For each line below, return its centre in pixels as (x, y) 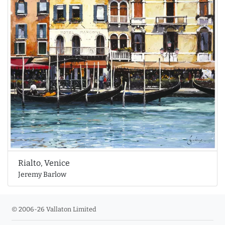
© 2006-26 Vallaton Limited (54, 209)
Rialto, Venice (44, 163)
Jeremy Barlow (42, 175)
